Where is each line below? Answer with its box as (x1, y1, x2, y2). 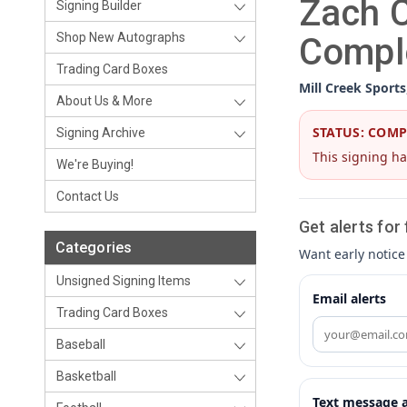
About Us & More (56, 94, 153, 108)
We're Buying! (56, 157, 134, 172)
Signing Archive (56, 125, 145, 140)
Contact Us (56, 189, 119, 203)
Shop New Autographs (56, 30, 185, 45)
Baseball (56, 337, 105, 352)
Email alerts (312, 290, 386, 307)
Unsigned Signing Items (56, 273, 191, 288)
